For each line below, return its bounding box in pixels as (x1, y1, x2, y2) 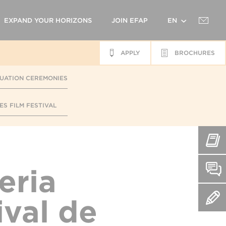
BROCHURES (175, 49, 215, 56)
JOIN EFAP (111, 16, 148, 24)
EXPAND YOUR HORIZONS (4, 16, 92, 24)
